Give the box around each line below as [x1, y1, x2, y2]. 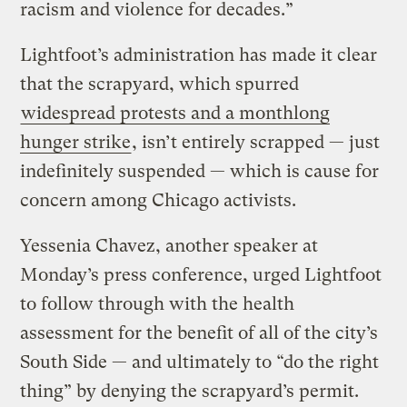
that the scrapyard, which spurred [20, 74, 300, 95]
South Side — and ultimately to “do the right [20, 352, 380, 373]
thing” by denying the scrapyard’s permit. [20, 381, 360, 402]
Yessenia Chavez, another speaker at [20, 235, 319, 257]
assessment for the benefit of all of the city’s [20, 323, 379, 344]
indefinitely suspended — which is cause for [20, 161, 380, 183]
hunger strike [20, 132, 132, 154]
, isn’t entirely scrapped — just [132, 132, 381, 154]
